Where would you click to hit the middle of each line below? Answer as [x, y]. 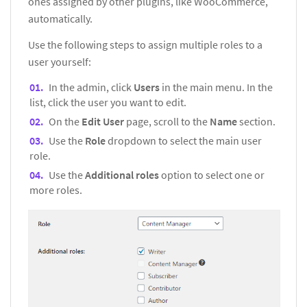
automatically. [60, 19]
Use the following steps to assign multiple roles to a [145, 45]
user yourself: [60, 62]
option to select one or [213, 175]
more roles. [56, 190]
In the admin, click [91, 87]
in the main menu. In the [217, 87]
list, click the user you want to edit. [108, 102]
